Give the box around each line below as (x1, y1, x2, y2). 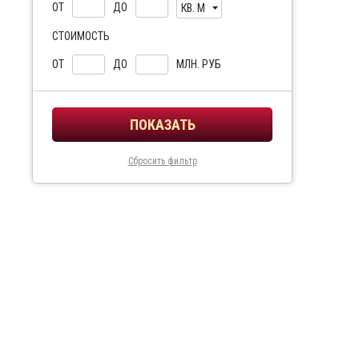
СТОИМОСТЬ (52, 30, 110, 42)
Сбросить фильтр (127, 155, 197, 167)
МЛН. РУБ (176, 58, 221, 71)
